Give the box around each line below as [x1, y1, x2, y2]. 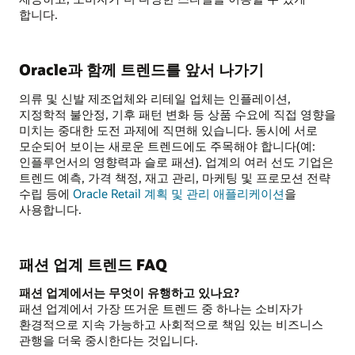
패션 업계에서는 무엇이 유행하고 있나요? [19, 284, 239, 301]
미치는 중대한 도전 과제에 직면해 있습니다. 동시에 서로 [19, 121, 318, 138]
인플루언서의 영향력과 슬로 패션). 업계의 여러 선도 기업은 [19, 153, 334, 170]
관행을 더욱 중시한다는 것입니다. [19, 332, 198, 349]
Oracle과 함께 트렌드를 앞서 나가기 [19, 59, 264, 80]
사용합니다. [19, 200, 82, 217]
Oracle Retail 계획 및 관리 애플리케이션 [73, 185, 284, 201]
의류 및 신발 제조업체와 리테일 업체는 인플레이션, [19, 90, 291, 106]
